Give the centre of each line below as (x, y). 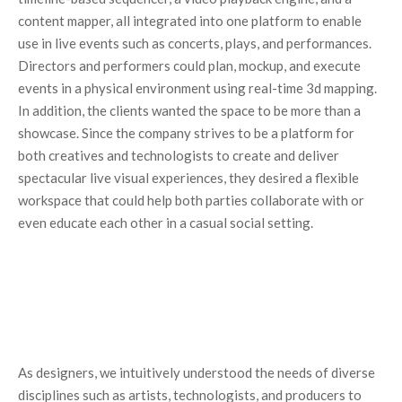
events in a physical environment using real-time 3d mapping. (197, 88)
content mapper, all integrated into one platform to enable (190, 21)
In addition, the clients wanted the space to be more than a (189, 110)
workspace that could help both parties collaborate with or (191, 200)
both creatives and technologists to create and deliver (179, 155)
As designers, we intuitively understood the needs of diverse (197, 372)
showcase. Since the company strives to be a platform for (186, 133)
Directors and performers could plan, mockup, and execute (189, 66)
